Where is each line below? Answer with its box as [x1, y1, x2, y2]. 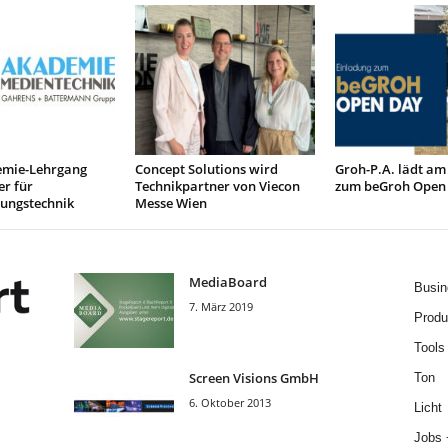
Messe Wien [134, 194, 207, 212]
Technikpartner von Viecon [134, 177, 300, 195]
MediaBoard [188, 273, 267, 291]
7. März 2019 [188, 299, 253, 314]
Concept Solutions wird [134, 160, 278, 178]
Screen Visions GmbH [188, 369, 319, 387]
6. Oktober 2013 [188, 395, 271, 410]
